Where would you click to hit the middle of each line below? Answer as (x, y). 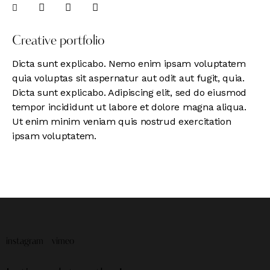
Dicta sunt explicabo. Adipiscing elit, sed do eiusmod (130, 93)
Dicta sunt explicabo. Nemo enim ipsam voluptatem (129, 64)
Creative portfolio (58, 42)
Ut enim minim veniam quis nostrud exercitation (122, 122)
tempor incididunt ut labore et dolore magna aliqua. (129, 107)
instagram (25, 242)
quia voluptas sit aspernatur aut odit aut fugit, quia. (128, 78)
